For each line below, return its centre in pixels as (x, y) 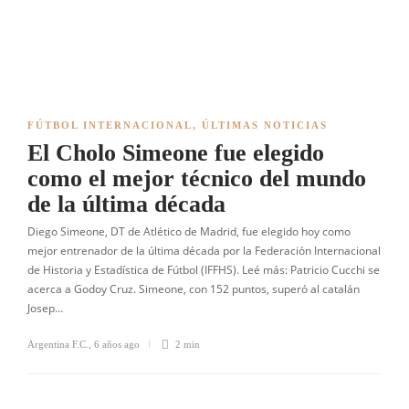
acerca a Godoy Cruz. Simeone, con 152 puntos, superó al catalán (194, 289)
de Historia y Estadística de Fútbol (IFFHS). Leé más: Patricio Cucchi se (204, 270)
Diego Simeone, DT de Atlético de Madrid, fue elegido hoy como (189, 231)
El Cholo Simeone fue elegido (176, 153)
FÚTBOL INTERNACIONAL (110, 125)
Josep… (45, 308)
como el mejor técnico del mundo (197, 178)
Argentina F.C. (58, 344)
